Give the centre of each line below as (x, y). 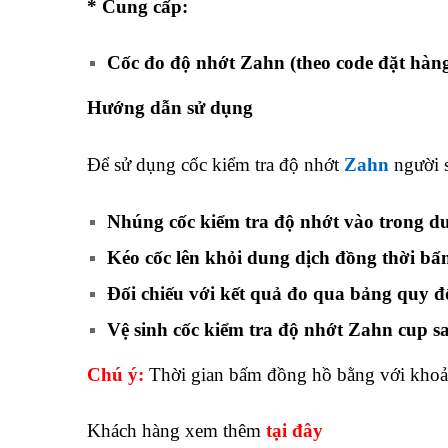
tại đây (294, 430)
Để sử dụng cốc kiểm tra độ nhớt (215, 165)
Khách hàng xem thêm (176, 430)
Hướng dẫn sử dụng (170, 108)
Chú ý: (115, 374)
